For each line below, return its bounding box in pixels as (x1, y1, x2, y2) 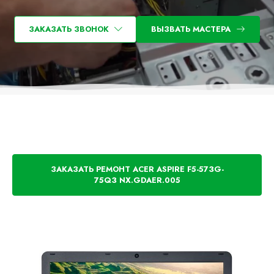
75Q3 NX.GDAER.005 (94, 174, 180, 186)
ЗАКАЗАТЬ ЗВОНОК (28, 23, 109, 35)
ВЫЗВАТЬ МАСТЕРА (150, 23, 231, 35)
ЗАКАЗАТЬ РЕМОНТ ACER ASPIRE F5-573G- (50, 163, 224, 175)
